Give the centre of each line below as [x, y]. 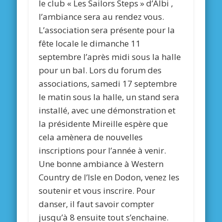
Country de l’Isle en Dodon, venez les [109, 177]
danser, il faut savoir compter [97, 204]
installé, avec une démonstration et [107, 110]
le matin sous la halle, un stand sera [109, 97]
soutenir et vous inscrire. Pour [97, 190]
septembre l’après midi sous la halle [110, 56]
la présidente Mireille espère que [104, 123]
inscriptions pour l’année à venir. [103, 150]
